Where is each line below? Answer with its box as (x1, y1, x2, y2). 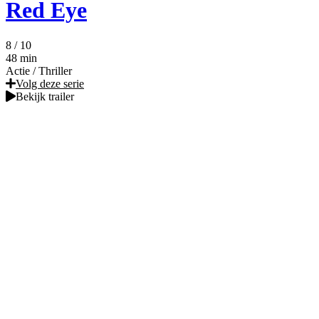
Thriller (38, 64, 72, 77)
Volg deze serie (16, 77, 84, 90)
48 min (6, 51, 37, 64)
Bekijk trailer (16, 90, 74, 103)
